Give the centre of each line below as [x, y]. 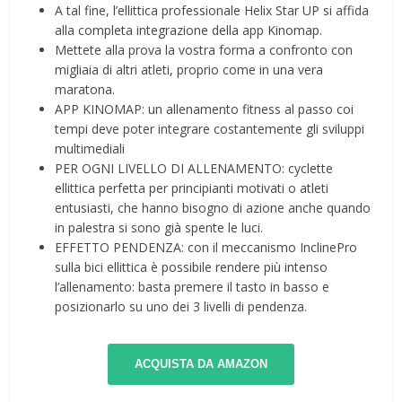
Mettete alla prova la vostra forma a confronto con [204, 50]
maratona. [85, 90]
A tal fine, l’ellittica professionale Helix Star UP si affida [212, 11]
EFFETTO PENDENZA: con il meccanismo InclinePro [206, 248]
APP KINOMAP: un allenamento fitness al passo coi [205, 109]
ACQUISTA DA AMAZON [201, 364]
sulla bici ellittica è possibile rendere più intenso [192, 267]
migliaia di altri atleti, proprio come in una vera [189, 70]
